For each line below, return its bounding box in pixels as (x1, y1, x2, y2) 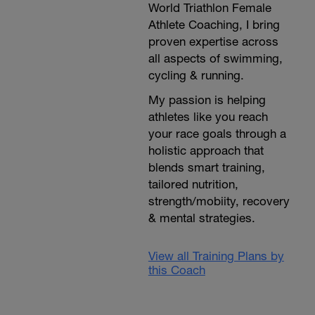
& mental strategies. (148, 211, 255, 225)
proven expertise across (148, 34, 278, 49)
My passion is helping (148, 93, 266, 107)
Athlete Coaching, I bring (148, 18, 280, 32)
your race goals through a (148, 127, 286, 141)
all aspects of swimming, (148, 51, 283, 65)
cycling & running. (148, 68, 244, 82)
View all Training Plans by (148, 249, 284, 263)
